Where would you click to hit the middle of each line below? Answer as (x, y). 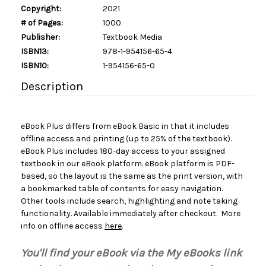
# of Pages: (42, 23)
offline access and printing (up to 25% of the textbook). (126, 139)
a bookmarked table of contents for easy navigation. (122, 189)
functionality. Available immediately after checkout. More (131, 213)
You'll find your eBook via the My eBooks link (132, 253)
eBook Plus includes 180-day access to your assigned (123, 151)
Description (52, 86)
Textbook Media (132, 37)
